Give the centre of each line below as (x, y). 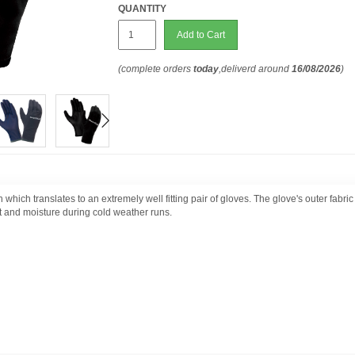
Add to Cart (201, 35)
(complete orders (156, 69)
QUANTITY (143, 9)
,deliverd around (256, 69)
